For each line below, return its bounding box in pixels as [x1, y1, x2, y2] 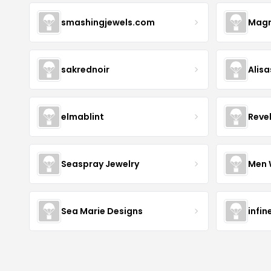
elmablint [61, 110, 104, 123]
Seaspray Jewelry [61, 157, 139, 170]
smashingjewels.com [61, 16, 155, 28]
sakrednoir [61, 63, 109, 76]
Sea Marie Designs [61, 204, 143, 217]
